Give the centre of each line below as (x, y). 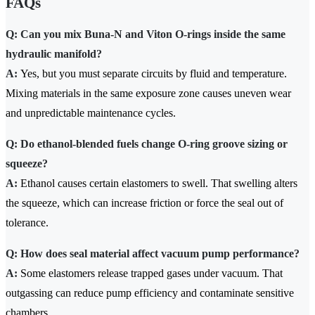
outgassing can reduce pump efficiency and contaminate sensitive (150, 293)
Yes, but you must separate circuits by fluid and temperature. (152, 74)
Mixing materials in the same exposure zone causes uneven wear (148, 94)
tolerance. (27, 223)
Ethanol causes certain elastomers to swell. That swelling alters (157, 184)
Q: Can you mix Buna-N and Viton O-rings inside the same (146, 34)
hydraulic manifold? (54, 54)
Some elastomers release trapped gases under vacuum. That (150, 274)
